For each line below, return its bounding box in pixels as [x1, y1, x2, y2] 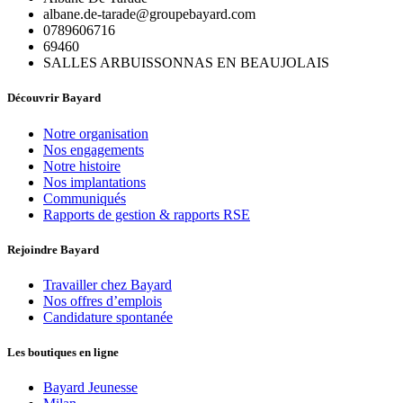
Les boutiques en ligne [7, 345, 119, 360]
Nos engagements [43, 141, 144, 157]
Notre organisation [43, 125, 148, 141]
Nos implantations [43, 174, 146, 190]
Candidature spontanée [43, 309, 173, 325]
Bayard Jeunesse [43, 380, 138, 396]
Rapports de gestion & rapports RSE [43, 206, 250, 222]
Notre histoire [43, 157, 121, 174]
